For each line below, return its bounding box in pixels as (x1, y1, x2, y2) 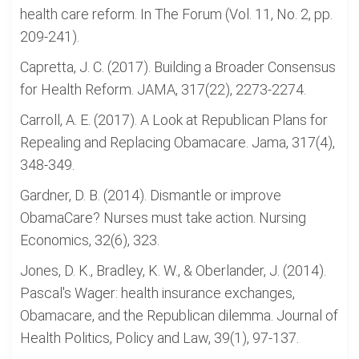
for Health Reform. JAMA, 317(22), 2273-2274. (20, 81, 306, 98)
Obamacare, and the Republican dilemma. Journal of (20, 307, 338, 324)
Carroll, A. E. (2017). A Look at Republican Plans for (20, 111, 328, 128)
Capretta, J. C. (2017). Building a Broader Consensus (20, 58, 336, 75)
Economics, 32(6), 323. (20, 232, 159, 248)
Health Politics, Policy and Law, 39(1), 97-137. (20, 329, 299, 346)
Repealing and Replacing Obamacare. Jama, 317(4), (20, 134, 335, 151)
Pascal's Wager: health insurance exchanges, (20, 284, 295, 301)
